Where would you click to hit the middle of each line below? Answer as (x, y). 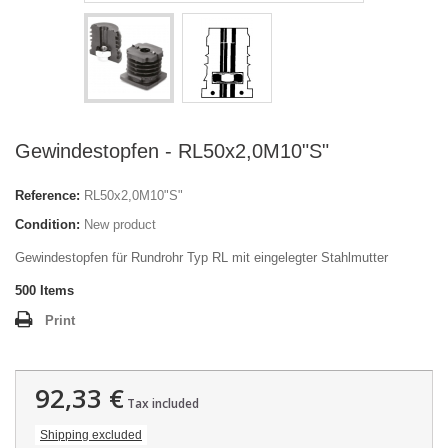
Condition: (47, 224)
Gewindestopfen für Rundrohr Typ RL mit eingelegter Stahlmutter (201, 257)
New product (120, 224)
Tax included (161, 403)
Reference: (47, 195)
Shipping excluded (91, 435)
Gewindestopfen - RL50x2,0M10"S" (172, 151)
